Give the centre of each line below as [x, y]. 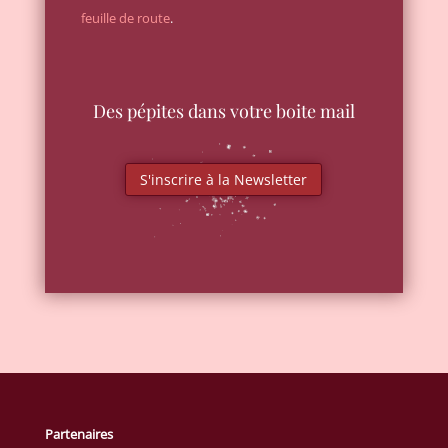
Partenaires [78, 434]
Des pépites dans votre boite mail [223, 110]
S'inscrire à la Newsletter [224, 179]
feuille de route [125, 17]
